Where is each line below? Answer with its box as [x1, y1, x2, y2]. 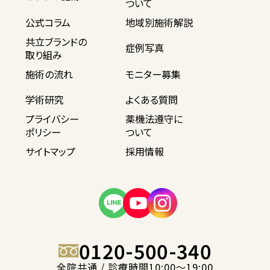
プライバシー [25, 111, 79, 127]
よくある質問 [125, 92, 178, 107]
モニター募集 [125, 67, 181, 82]
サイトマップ [25, 144, 75, 159]
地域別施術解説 [125, 15, 193, 30]
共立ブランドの [25, 34, 87, 49]
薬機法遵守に [125, 111, 183, 127]
